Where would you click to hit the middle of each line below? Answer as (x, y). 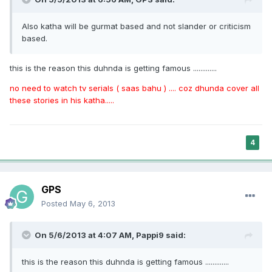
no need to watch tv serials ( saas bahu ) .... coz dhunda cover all (134, 88)
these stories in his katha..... (62, 100)
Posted (56, 204)
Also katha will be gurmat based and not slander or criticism (136, 26)
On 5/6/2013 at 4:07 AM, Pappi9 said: (110, 235)
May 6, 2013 (93, 204)
